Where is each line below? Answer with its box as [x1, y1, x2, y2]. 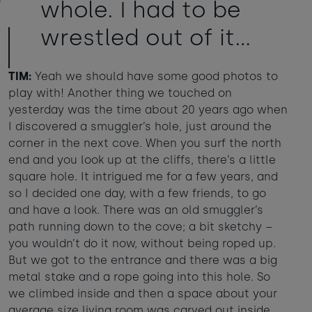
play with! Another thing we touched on [8, 86, 232, 100]
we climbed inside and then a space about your [8, 287, 277, 301]
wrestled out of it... [40, 24, 251, 52]
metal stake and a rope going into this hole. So [8, 270, 270, 284]
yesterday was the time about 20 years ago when [8, 103, 288, 117]
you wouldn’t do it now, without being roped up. [8, 237, 276, 251]
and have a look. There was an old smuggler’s [8, 203, 263, 217]
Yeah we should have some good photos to [31, 70, 278, 84]
